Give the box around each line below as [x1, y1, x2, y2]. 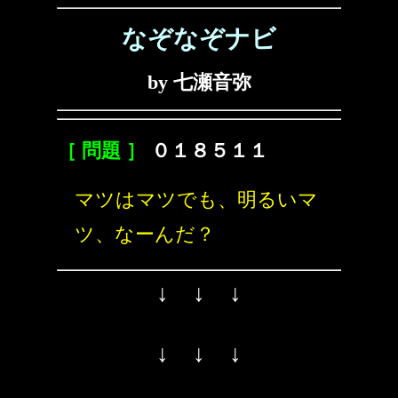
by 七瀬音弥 [147, 71, 251, 93]
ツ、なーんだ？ [75, 223, 215, 245]
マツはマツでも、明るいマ [75, 188, 318, 211]
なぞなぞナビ [122, 25, 276, 52]
